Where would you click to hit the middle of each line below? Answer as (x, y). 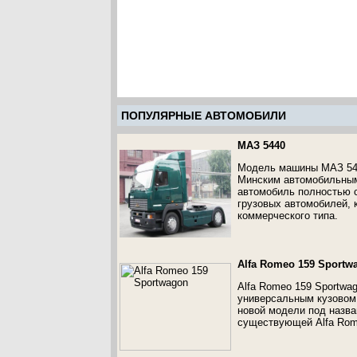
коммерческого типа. (287, 216)
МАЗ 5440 (261, 145)
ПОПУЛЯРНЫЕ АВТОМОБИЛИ (203, 116)
